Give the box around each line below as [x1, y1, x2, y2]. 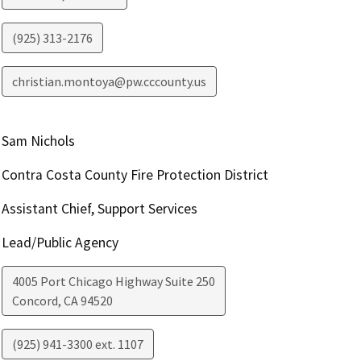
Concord [11, 292, 58, 309]
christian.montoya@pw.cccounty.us [11, 73, 206, 89]
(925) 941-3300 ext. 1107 [11, 335, 143, 352]
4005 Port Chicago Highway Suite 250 [11, 272, 215, 289]
